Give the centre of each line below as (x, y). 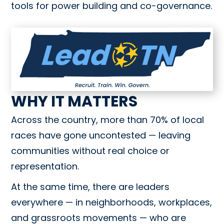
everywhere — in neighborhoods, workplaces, (112, 202)
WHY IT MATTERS (74, 102)
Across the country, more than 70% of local (108, 120)
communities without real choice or (90, 151)
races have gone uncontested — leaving (101, 135)
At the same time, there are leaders (90, 187)
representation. (45, 166)
